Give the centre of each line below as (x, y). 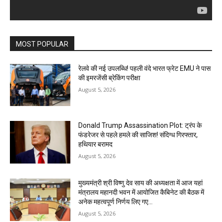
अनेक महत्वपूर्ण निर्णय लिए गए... (116, 201)
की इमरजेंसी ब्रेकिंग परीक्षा (110, 78)
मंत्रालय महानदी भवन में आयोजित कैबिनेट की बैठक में (141, 192)
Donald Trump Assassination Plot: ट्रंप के (140, 126)
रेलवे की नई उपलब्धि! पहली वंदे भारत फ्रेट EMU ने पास (145, 68)
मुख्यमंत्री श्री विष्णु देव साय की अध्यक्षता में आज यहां (141, 183)
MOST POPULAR (42, 44)
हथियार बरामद (96, 144)
